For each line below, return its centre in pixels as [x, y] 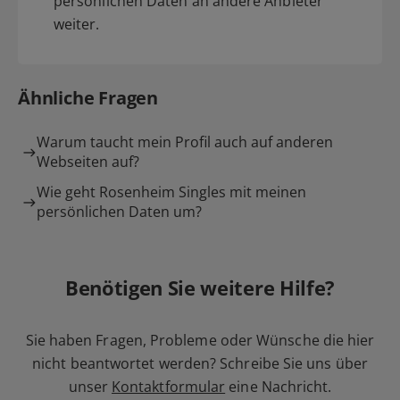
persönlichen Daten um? [119, 212]
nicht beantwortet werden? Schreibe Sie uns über [200, 363]
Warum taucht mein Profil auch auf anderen [185, 142]
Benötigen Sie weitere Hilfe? [200, 287]
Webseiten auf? [88, 162]
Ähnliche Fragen [88, 98]
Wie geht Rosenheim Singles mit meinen [171, 192]
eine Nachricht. [279, 387]
